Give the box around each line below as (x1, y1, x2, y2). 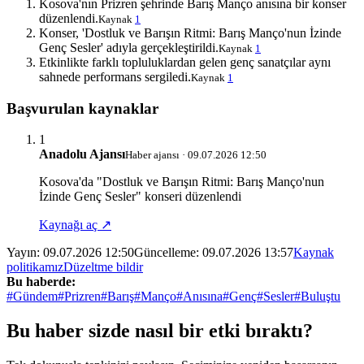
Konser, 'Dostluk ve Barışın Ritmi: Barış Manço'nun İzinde (39, 25, 341, 40)
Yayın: (6, 245, 43, 260)
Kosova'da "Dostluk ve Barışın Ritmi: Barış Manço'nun (39, 175, 324, 189)
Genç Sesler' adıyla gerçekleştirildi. (39, 40, 219, 54)
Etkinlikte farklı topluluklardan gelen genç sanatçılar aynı (39, 54, 331, 69)
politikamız (6, 260, 63, 275)
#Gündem (6, 289, 58, 304)
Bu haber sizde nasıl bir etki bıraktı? (6, 320, 313, 342)
